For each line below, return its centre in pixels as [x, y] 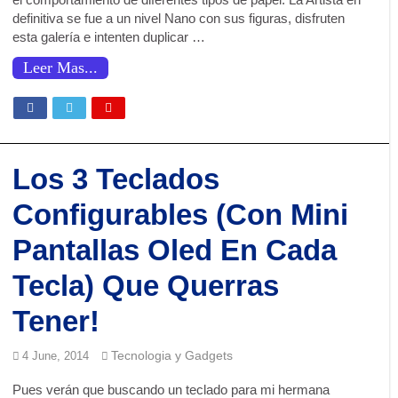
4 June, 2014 [56, 356]
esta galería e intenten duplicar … [109, 37]
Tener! [56, 321]
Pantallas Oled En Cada [175, 250]
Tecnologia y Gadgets [172, 355]
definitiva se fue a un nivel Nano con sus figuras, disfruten [179, 18]
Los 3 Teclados [116, 179]
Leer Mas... [61, 68]
